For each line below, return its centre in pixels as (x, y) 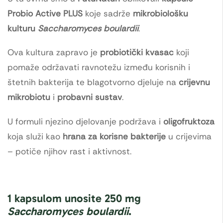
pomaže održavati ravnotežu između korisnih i (99, 67)
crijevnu (194, 82)
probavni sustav (90, 97)
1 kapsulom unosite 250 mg (74, 199)
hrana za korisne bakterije (114, 137)
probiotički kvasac (137, 53)
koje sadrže (108, 13)
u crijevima (189, 137)
